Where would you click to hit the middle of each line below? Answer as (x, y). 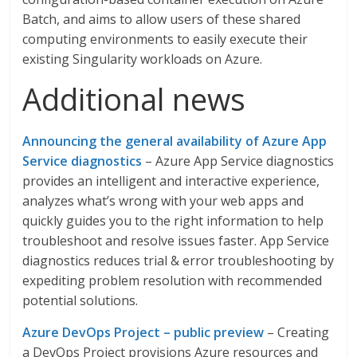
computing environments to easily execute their (165, 39)
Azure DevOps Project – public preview (143, 332)
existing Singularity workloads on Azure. (143, 59)
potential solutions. (80, 300)
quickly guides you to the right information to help (173, 221)
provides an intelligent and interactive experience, (171, 181)
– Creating (297, 332)
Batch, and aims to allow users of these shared (162, 19)
